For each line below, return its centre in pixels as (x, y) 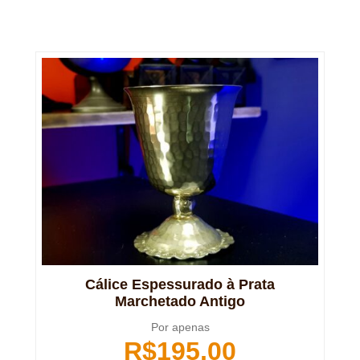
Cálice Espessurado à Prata (180, 285)
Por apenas (180, 327)
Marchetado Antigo (180, 302)
